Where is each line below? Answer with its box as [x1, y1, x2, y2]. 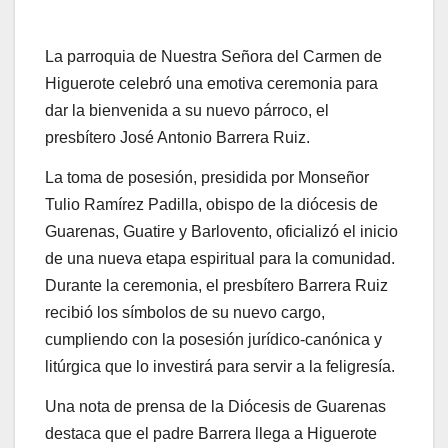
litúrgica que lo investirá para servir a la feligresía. [45, 358, 395, 376]
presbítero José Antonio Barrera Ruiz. [45, 129, 310, 147]
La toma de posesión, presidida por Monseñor [45, 169, 369, 187]
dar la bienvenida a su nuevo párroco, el [45, 102, 329, 120]
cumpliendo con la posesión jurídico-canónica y [45, 331, 382, 349]
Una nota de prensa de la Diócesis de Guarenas [45, 397, 386, 415]
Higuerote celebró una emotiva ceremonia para [45, 75, 378, 93]
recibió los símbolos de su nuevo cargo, [45, 304, 325, 322]
